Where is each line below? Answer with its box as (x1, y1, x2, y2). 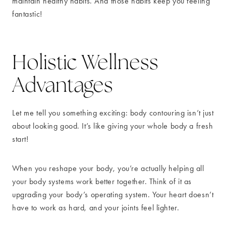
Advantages (12, 71, 114, 98)
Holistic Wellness (12, 48, 158, 75)
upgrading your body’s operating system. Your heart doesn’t (12, 189, 214, 199)
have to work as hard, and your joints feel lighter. (12, 202, 180, 212)
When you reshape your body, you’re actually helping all (12, 163, 204, 173)
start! (12, 134, 29, 144)
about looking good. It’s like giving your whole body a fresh (12, 121, 213, 131)
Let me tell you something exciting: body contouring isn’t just (12, 107, 214, 118)
